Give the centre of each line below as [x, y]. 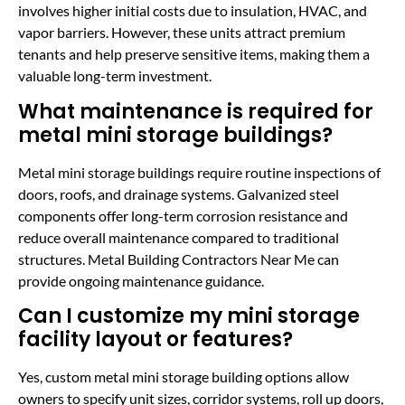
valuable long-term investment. [115, 76]
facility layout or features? [155, 340]
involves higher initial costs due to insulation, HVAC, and [193, 11]
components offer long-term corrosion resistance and [183, 215]
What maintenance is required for [196, 111]
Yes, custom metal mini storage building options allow [184, 377]
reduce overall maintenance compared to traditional [179, 237]
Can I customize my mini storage [189, 316]
